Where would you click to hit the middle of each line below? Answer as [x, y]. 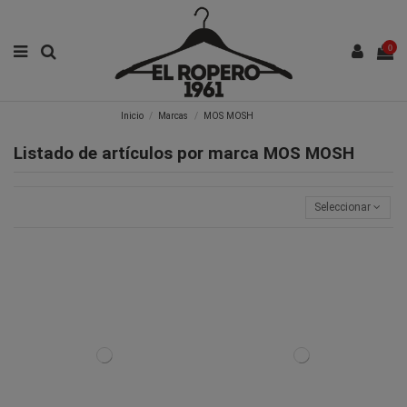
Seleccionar [343, 208]
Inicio [133, 116]
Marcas [174, 116]
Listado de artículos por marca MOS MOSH [184, 153]
